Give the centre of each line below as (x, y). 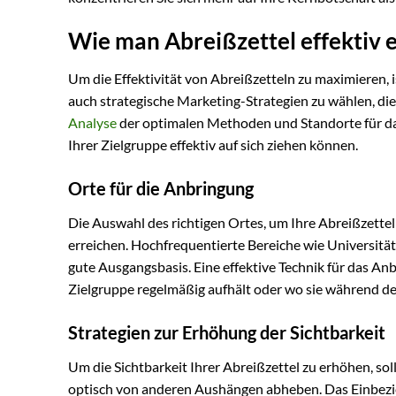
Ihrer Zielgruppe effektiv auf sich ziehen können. (213, 145)
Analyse (92, 123)
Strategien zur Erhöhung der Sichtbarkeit (227, 332)
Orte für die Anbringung (161, 188)
